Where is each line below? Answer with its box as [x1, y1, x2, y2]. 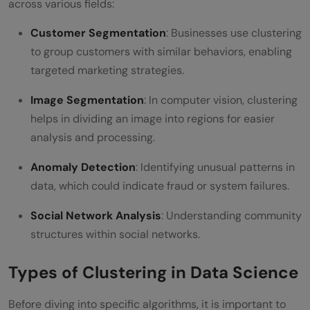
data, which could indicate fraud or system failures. [30, 178, 289, 193]
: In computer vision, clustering [144, 92, 298, 107]
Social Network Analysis [30, 208, 161, 223]
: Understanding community [161, 208, 302, 223]
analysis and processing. [30, 129, 155, 145]
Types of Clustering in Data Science [8, 261, 298, 283]
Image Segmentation [30, 92, 144, 107]
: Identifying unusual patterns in [136, 159, 295, 174]
